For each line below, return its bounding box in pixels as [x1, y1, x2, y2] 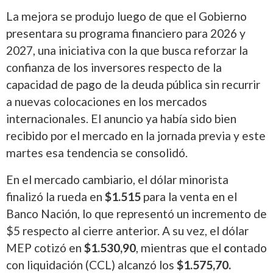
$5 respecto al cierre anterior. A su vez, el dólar [6, 224, 249, 238]
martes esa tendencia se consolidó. [6, 146, 188, 160]
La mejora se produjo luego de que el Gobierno [6, 9, 247, 24]
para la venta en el [141, 190, 237, 204]
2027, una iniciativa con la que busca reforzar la [6, 43, 248, 58]
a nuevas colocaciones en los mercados [6, 94, 207, 109]
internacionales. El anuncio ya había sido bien [6, 112, 236, 126]
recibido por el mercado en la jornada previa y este [6, 129, 266, 143]
